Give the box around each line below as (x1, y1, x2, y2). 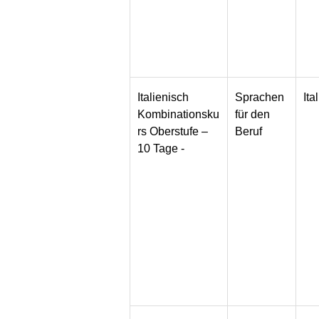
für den (235, 108, 271, 121)
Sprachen (235, 91, 285, 104)
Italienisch (137, 91, 189, 104)
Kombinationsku (137, 108, 220, 121)
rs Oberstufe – (137, 125, 209, 138)
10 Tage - (137, 142, 185, 155)
